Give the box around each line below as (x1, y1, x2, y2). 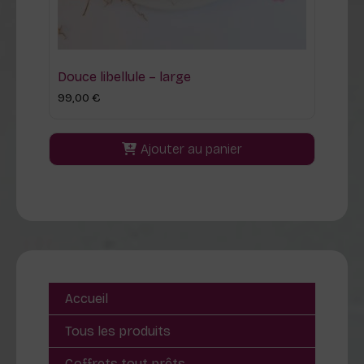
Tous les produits (65, 323, 171, 339)
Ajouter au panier (141, 141, 242, 157)
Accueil (65, 290, 108, 306)
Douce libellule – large (58, 68, 191, 84)
